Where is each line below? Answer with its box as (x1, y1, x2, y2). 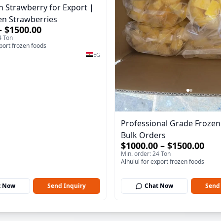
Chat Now (145, 182, 173, 190)
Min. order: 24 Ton (121, 149, 171, 158)
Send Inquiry (47, 182, 86, 190)
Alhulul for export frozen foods (121, 157, 204, 166)
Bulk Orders (121, 129, 166, 141)
